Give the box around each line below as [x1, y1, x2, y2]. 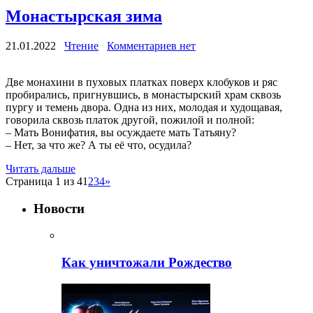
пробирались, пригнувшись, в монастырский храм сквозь [6, 88, 281, 101]
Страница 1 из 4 [6, 175, 82, 187]
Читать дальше [6, 162, 75, 175]
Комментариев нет [107, 39, 196, 52]
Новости [34, 201, 85, 216]
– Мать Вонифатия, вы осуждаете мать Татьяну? [6, 126, 236, 138]
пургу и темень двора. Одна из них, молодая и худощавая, [6, 101, 282, 113]
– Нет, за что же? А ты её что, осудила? [6, 138, 191, 151]
